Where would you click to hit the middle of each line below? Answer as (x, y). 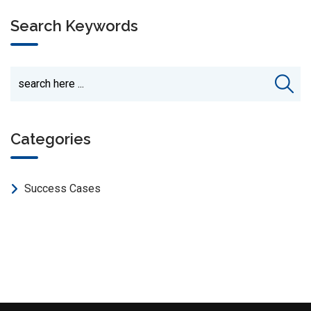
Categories (51, 139)
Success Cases (62, 189)
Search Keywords (74, 25)
